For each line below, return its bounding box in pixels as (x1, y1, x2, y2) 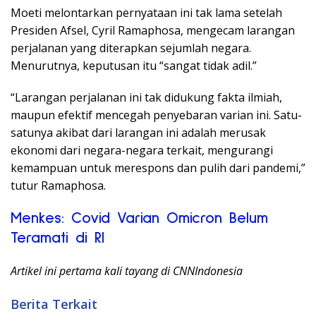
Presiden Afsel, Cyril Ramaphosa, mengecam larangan (11, 23, 295, 39)
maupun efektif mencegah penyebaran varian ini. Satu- (11, 107, 302, 123)
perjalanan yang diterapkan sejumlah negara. (11, 40, 251, 56)
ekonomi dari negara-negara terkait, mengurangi (11, 142, 273, 159)
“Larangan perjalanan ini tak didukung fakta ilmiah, (11, 90, 282, 106)
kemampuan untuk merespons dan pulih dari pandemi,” (11, 160, 305, 176)
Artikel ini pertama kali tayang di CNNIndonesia (11, 263, 243, 279)
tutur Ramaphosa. (11, 178, 106, 194)
